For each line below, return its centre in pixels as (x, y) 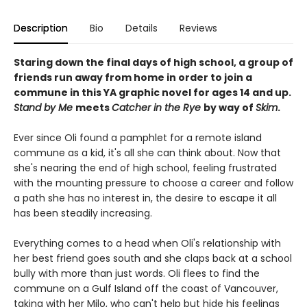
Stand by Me (45, 108)
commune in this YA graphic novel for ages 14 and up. (152, 93)
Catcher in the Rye (158, 108)
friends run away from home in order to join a (133, 77)
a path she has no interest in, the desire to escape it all (145, 198)
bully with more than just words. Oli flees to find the (137, 273)
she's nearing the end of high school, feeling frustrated (145, 168)
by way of (230, 108)
